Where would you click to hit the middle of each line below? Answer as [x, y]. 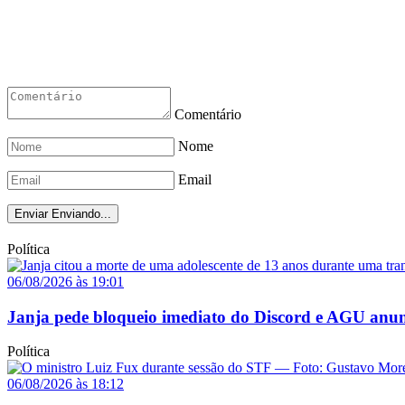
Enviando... [81, 214]
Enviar [31, 214]
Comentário [208, 115]
